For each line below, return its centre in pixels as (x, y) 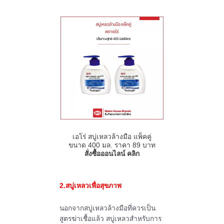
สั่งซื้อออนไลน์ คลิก (112, 154)
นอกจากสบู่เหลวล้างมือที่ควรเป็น (107, 208)
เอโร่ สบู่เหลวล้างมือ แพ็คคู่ (112, 137)
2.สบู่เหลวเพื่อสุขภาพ (90, 186)
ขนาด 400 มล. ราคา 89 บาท (112, 145)
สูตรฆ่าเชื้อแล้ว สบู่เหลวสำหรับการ (110, 219)
